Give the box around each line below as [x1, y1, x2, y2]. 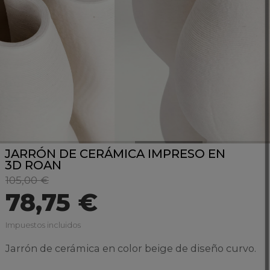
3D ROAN [5, 157, 62, 172]
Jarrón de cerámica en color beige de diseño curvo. [5, 242, 256, 254]
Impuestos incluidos [5, 219, 81, 230]
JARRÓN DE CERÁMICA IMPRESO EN [5, 146, 226, 161]
